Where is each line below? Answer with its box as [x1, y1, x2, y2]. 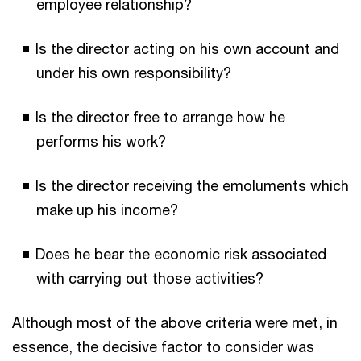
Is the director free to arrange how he [35, 107, 285, 126]
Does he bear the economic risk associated [35, 244, 326, 263]
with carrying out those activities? [36, 268, 263, 287]
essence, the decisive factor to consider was [12, 337, 314, 355]
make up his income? [36, 200, 178, 218]
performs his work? [36, 131, 166, 150]
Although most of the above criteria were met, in [12, 313, 338, 331]
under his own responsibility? [36, 63, 231, 81]
